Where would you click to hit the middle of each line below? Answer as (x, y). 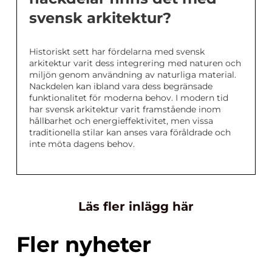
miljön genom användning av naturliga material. (133, 75)
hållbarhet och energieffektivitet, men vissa (121, 121)
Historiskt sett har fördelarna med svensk (117, 52)
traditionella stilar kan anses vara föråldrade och (130, 132)
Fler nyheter (84, 244)
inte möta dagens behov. (82, 144)
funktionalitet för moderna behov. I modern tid (129, 98)
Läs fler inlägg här (136, 206)
